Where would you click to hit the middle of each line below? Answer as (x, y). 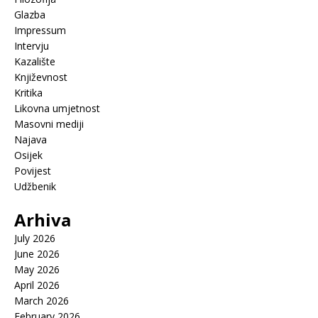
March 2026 (42, 301)
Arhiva (43, 220)
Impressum (40, 31)
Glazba (30, 15)
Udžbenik (35, 187)
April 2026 (37, 285)
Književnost (41, 77)
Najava (31, 140)
